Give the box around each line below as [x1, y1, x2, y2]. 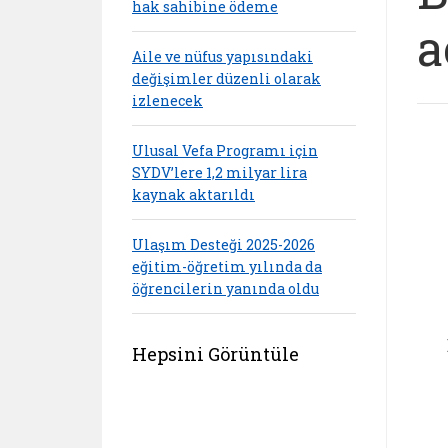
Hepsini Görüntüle [132, 342, 299, 366]
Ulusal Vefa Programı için [132, 140, 318, 160]
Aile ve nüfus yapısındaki [132, 46, 313, 66]
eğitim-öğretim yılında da [132, 256, 322, 276]
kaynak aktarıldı [132, 184, 255, 204]
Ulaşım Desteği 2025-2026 [132, 234, 315, 254]
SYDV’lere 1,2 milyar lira [132, 162, 307, 182]
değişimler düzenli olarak [132, 68, 321, 88]
